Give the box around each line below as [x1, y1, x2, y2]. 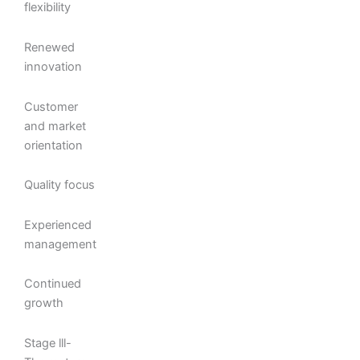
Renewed [24, 39, 75, 55]
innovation [24, 59, 82, 74]
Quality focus [24, 178, 95, 193]
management [24, 236, 96, 252]
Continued [24, 276, 81, 292]
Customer [24, 99, 78, 114]
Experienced [24, 217, 92, 232]
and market [24, 118, 86, 133]
